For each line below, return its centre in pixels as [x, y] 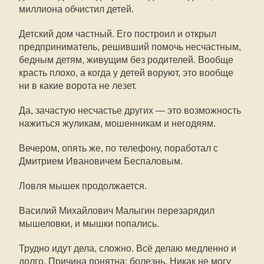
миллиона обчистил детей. [76, 9]
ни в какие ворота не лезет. [78, 86]
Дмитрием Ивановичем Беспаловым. [101, 161]
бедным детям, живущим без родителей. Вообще [126, 60]
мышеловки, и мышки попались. [89, 224]
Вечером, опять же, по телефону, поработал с [118, 148]
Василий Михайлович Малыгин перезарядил [117, 211]
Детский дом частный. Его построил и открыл [118, 34]
